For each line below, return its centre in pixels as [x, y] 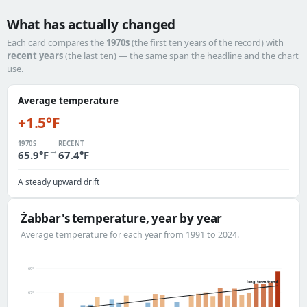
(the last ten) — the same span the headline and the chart [181, 56]
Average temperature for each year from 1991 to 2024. [130, 235]
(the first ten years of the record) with [207, 42]
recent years [35, 56]
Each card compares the [57, 42]
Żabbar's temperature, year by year [122, 218]
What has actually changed [91, 25]
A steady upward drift [59, 182]
